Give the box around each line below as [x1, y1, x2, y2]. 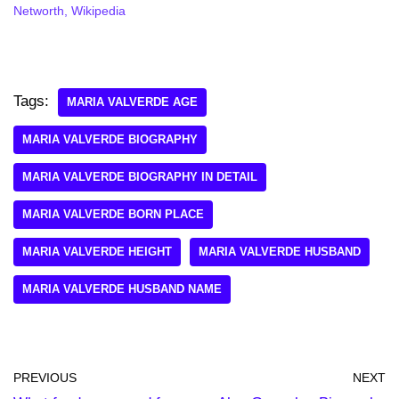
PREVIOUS [13, 370, 77, 385]
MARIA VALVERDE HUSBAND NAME [22, 281, 222, 296]
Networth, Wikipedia [13, 3, 126, 18]
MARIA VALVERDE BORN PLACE [22, 207, 204, 221]
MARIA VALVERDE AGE [67, 94, 198, 109]
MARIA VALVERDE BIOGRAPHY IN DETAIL [22, 169, 257, 183]
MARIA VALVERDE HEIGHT [22, 244, 172, 258]
